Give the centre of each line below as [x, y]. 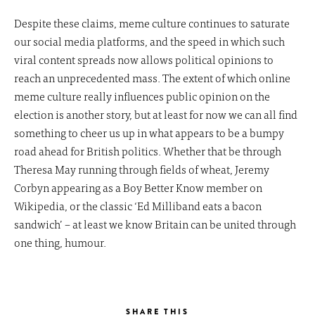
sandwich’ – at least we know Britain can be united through [155, 224]
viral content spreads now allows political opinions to [144, 59]
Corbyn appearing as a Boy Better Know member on [138, 187]
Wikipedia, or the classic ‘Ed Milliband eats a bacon [138, 206]
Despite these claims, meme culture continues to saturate [152, 23]
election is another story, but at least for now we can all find [156, 114]
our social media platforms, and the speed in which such [149, 41]
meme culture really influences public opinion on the [142, 96]
